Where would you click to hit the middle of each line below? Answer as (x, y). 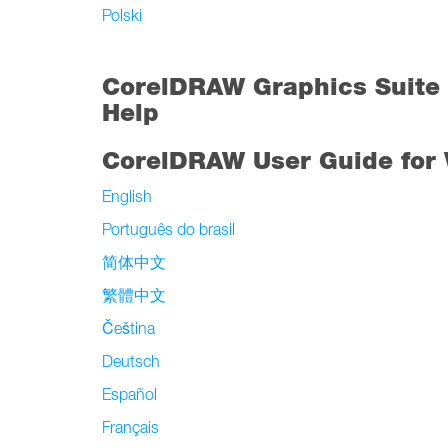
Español (129, 394)
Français (130, 427)
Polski (122, 15)
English (127, 196)
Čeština (128, 328)
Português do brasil (168, 229)
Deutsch (131, 361)
